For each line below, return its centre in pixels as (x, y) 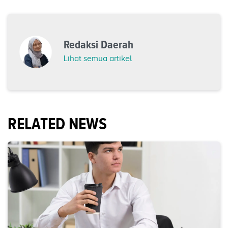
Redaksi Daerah (98, 45)
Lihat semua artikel (98, 59)
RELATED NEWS (57, 124)
